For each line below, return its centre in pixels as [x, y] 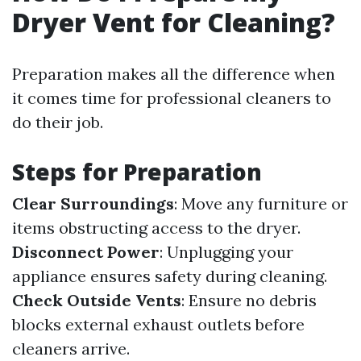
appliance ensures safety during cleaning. [170, 276]
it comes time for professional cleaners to [172, 98]
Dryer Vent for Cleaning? [174, 22]
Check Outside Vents [97, 300]
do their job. [58, 122]
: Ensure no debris [249, 300]
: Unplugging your [226, 252]
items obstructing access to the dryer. [156, 228]
